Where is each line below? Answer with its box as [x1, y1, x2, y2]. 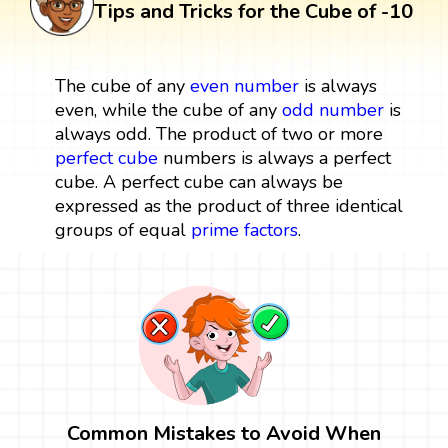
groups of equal [54, 217, 191, 242]
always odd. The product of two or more [54, 121, 383, 146]
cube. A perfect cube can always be [54, 169, 343, 194]
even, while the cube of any [54, 97, 282, 122]
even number [189, 73, 299, 98]
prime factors [190, 217, 298, 242]
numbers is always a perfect [157, 145, 391, 170]
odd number [281, 97, 384, 122]
